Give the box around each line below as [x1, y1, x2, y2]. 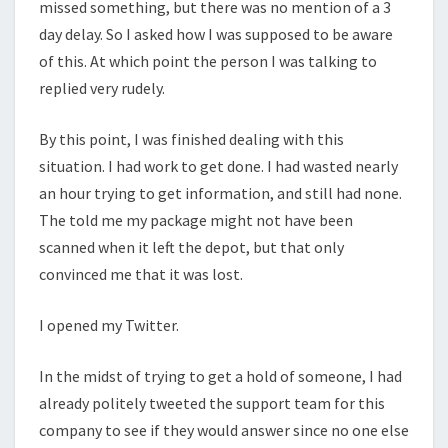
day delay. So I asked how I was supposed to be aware [39, 23, 393, 44]
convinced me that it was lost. [39, 263, 243, 284]
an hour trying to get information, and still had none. [39, 182, 402, 203]
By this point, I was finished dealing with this [39, 128, 344, 149]
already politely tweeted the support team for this [39, 392, 385, 413]
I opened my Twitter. [39, 314, 179, 335]
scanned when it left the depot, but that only [39, 236, 344, 257]
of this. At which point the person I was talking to [39, 50, 377, 71]
